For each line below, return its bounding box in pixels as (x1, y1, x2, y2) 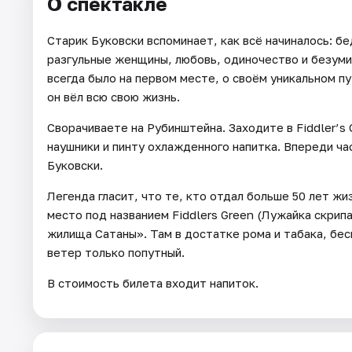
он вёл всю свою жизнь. (47, 89, 180, 104)
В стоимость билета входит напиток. (47, 275, 258, 290)
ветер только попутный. (47, 244, 185, 259)
